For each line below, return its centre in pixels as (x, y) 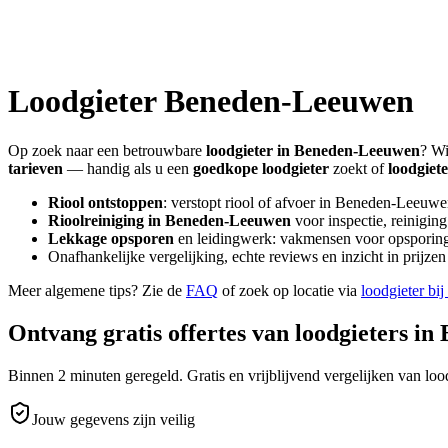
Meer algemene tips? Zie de (95, 290)
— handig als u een (126, 168)
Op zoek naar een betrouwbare (107, 150)
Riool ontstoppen (105, 202)
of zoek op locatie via (289, 290)
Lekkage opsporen (111, 238)
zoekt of (358, 168)
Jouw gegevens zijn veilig (113, 419)
